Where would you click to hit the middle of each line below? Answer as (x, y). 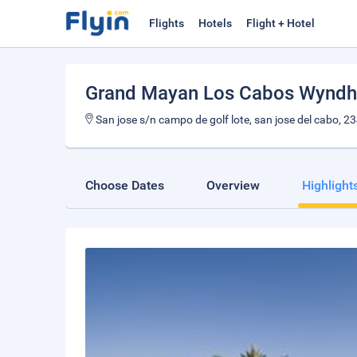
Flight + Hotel (280, 23)
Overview (233, 185)
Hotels (215, 23)
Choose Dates (125, 185)
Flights (167, 23)
